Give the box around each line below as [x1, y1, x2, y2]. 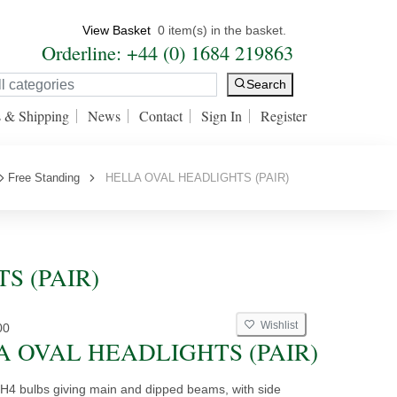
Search [246, 77, 286, 92]
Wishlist [255, 319, 298, 331]
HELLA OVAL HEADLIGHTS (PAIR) [98, 171, 289, 184]
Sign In [201, 106, 242, 125]
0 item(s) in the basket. [158, 23, 286, 37]
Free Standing [8, 171, 80, 184]
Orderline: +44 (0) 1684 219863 [42, 39, 293, 66]
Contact [139, 106, 183, 125]
